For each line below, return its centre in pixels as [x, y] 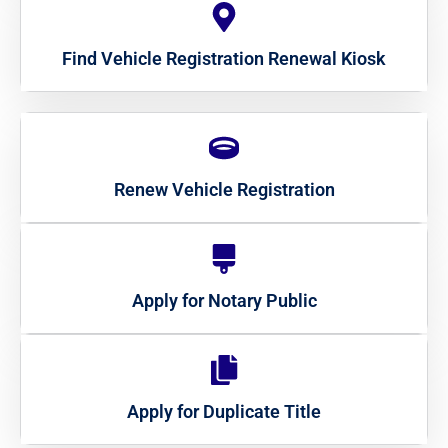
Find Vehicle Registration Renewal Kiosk [224, 59]
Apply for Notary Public [224, 301]
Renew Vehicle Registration [224, 190]
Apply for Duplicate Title [224, 412]
